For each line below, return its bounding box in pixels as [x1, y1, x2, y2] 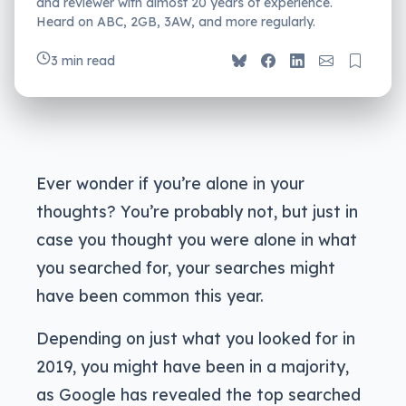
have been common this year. [36, 285, 264, 306]
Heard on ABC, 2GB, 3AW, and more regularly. [36, 14, 315, 31]
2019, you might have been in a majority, [36, 356, 349, 377]
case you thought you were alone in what [36, 229, 357, 250]
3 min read [51, 53, 115, 70]
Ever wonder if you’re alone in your [36, 173, 304, 194]
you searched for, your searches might [36, 257, 335, 278]
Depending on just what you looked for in [36, 328, 355, 349]
